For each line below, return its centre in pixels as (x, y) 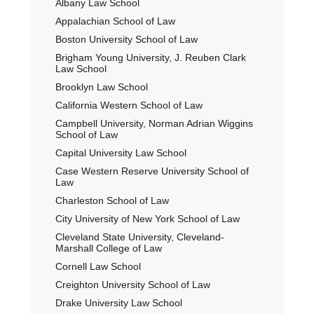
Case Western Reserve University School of (152, 171)
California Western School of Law (129, 105)
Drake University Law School (118, 303)
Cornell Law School (98, 266)
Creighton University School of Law (132, 285)
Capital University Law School (121, 153)
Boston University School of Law (126, 39)
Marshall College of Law (108, 248)
